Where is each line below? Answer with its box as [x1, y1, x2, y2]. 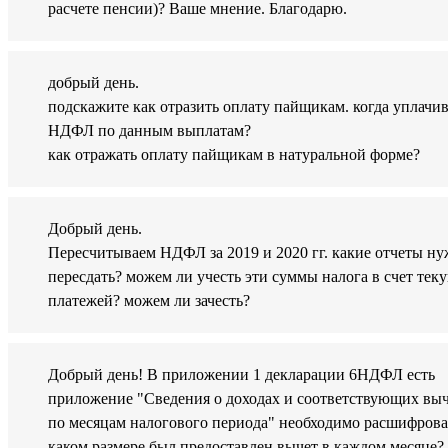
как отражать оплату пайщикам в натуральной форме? [48, 146, 420, 164]
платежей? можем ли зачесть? [48, 292, 250, 310]
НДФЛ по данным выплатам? [48, 122, 251, 140]
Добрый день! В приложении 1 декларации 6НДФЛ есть [48, 366, 435, 384]
